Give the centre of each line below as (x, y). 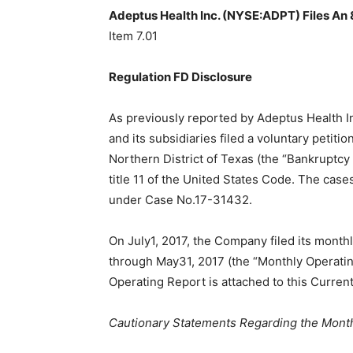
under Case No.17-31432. (180, 200)
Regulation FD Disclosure (180, 77)
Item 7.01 (133, 36)
